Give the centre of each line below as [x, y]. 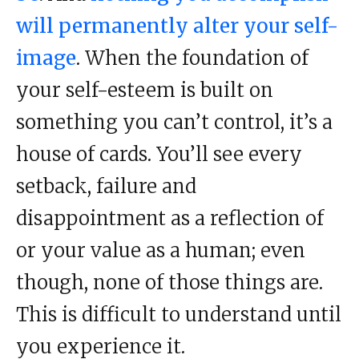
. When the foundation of [192, 58]
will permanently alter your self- [177, 26]
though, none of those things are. [169, 283]
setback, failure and [106, 187]
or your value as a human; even [161, 251]
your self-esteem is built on [145, 91]
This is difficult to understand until [179, 315]
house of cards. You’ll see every [159, 155]
